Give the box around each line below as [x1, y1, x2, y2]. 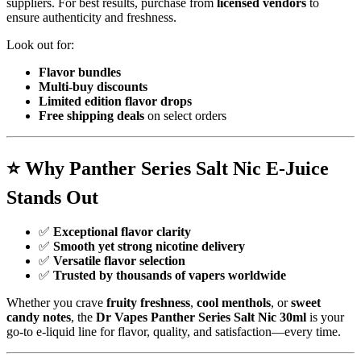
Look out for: [6, 38, 74, 52]
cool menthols [197, 295, 271, 309]
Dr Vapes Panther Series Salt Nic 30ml [96, 309, 306, 324]
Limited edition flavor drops [39, 94, 192, 109]
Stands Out [6, 187, 98, 209]
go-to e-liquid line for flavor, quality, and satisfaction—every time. [6, 324, 341, 338]
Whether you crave [6, 295, 106, 309]
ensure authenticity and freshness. [6, 10, 176, 25]
